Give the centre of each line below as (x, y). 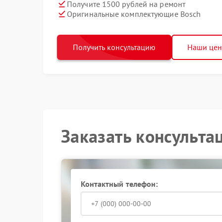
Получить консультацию (114, 47)
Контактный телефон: (119, 184)
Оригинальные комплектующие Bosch (134, 14)
